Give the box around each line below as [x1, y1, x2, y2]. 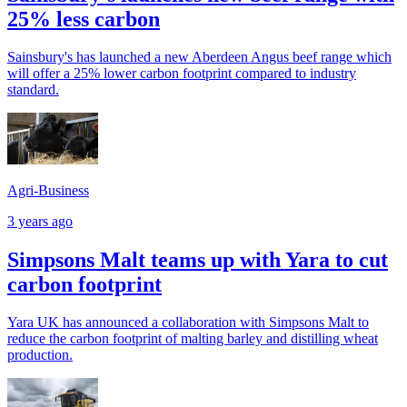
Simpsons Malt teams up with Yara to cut [7, 247, 388, 272]
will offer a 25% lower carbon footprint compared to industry [7, 65, 356, 82]
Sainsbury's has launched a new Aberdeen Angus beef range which [7, 49, 392, 65]
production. [7, 347, 73, 363]
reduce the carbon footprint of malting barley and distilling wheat [7, 331, 378, 347]
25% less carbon [7, 6, 160, 31]
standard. [7, 82, 59, 98]
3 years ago [7, 213, 73, 229]
